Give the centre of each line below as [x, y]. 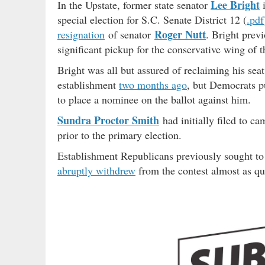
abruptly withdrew [96, 170]
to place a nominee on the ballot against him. [154, 99]
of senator [130, 34]
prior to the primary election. [119, 135]
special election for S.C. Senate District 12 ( [152, 19]
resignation [81, 34]
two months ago [153, 84]
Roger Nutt [180, 34]
